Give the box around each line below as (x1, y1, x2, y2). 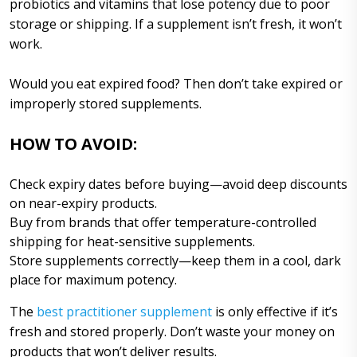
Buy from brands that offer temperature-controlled (10, 213, 316, 231)
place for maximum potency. (10, 270, 177, 288)
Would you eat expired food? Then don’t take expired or (10, 74, 343, 92)
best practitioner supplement (37, 302, 212, 320)
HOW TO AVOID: (10, 132, 137, 155)
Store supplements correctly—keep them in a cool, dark (10, 251, 341, 269)
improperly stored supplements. (10, 94, 202, 112)
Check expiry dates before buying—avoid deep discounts (10, 175, 347, 193)
